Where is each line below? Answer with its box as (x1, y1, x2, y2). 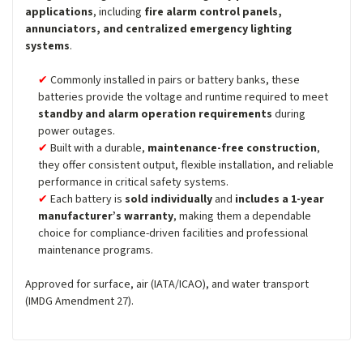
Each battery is (50, 190, 126, 207)
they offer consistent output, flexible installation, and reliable (38, 156, 335, 173)
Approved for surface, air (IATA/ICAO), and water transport (25, 275, 309, 293)
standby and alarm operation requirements (38, 105, 273, 122)
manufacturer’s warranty (38, 207, 174, 224)
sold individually (125, 190, 213, 207)
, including (93, 3, 144, 20)
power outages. (38, 122, 116, 139)
